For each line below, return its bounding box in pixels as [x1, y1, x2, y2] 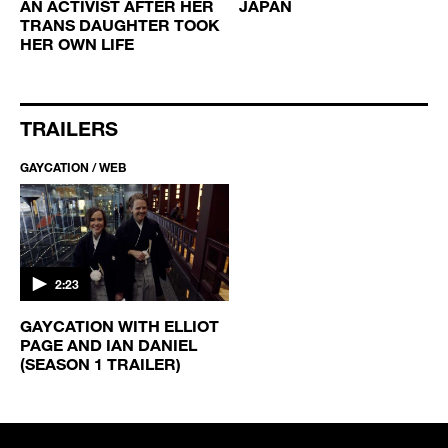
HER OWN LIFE [20, 33, 134, 53]
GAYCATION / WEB [20, 158, 126, 175]
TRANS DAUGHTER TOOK [20, 14, 220, 34]
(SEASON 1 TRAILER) [20, 354, 181, 374]
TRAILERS [20, 115, 118, 140]
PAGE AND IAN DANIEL [20, 335, 197, 355]
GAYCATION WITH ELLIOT [20, 316, 219, 336]
